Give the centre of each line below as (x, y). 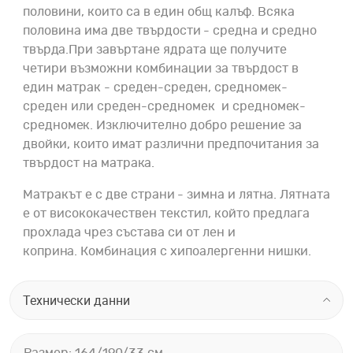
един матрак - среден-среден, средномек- (155, 88)
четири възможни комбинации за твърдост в (161, 69)
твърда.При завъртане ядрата (115, 50)
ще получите (248, 50)
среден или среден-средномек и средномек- (164, 107)
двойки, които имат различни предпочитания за (171, 145)
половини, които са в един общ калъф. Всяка (159, 12)
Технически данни (76, 301)
